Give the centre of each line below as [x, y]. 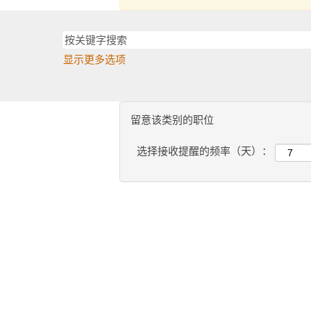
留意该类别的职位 [172, 120]
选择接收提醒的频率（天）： [204, 151]
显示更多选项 [94, 59]
